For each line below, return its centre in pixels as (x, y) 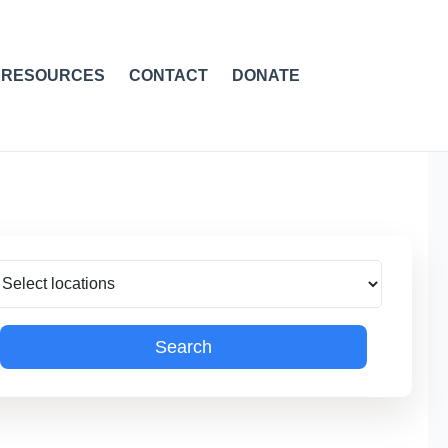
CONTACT (168, 75)
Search (183, 346)
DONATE (266, 75)
